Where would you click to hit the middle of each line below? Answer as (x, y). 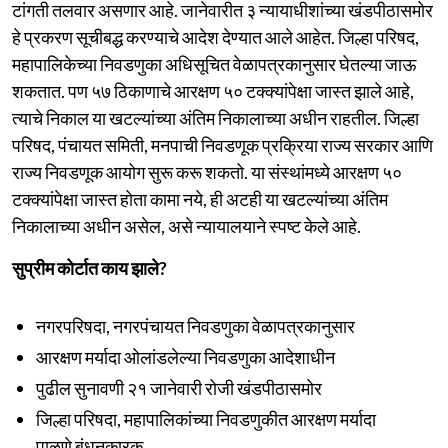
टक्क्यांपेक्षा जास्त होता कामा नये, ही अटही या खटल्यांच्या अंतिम (200, 198)
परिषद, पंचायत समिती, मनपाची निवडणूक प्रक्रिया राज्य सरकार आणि (222, 144)
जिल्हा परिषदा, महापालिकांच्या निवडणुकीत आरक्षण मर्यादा (206, 418)
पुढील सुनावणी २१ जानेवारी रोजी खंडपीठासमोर (179, 387)
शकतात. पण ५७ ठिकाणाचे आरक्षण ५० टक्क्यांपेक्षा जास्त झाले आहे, (213, 90)
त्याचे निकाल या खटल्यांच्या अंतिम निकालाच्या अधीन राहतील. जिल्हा (215, 117)
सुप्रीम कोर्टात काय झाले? (89, 267)
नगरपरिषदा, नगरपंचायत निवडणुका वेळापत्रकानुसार (195, 325)
